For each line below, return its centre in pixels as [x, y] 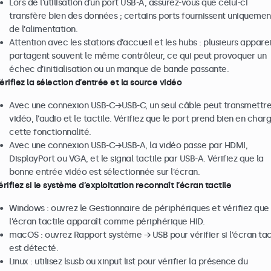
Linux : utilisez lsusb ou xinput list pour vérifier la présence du [128, 262]
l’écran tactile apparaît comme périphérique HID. [107, 222]
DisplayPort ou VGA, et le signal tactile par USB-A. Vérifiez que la [136, 159]
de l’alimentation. [43, 29]
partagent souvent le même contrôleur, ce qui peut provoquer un [138, 56]
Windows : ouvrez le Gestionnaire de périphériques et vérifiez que [139, 208]
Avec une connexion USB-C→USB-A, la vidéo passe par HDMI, [128, 145]
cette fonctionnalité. [50, 132]
